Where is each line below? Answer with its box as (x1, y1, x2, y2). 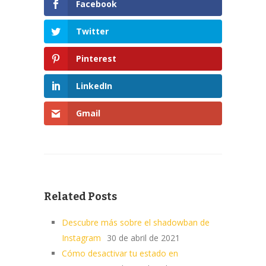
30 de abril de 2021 (107, 232, 180, 243)
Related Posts (44, 189, 117, 203)
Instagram (62, 232, 101, 243)
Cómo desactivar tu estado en (62, 247, 178, 259)
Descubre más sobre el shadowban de (62, 216, 210, 228)
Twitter (76, 25, 109, 37)
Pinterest (76, 52, 116, 64)
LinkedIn (76, 80, 112, 91)
